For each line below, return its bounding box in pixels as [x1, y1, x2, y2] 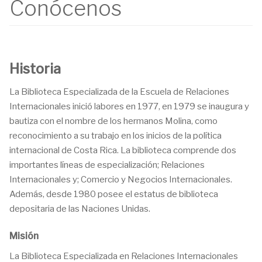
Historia [9, 61, 61, 78]
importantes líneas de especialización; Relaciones [9, 160, 205, 171]
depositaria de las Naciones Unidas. [9, 204, 150, 215]
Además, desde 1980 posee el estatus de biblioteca [9, 189, 218, 200]
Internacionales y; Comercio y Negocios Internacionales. [9, 174, 232, 185]
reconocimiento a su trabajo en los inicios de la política [9, 130, 222, 142]
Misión [9, 230, 39, 242]
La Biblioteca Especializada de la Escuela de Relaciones [9, 87, 229, 98]
